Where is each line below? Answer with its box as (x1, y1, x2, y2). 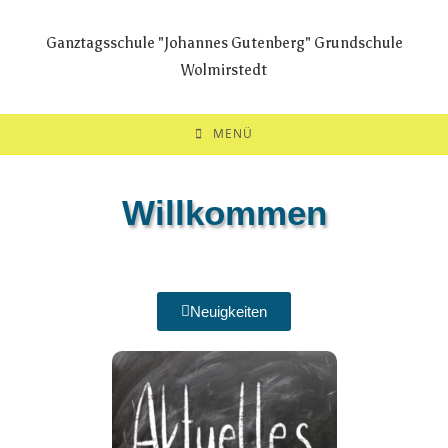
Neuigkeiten (190, 303, 267, 320)
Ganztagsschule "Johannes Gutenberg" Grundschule (45, 34, 403, 52)
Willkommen (121, 193, 327, 232)
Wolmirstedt (181, 61, 267, 79)
